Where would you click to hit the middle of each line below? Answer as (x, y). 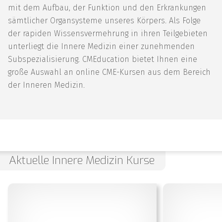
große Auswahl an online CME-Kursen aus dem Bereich (109, 72)
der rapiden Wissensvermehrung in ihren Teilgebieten (108, 33)
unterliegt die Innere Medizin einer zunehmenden (101, 46)
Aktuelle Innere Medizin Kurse (82, 161)
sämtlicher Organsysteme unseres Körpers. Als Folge (104, 20)
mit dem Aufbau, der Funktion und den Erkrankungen (107, 7)
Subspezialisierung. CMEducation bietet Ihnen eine (103, 59)
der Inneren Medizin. (46, 85)
